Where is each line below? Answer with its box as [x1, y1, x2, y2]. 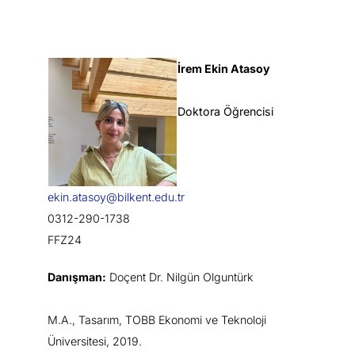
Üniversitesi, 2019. [48, 334, 142, 348]
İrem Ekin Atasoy [177, 61, 270, 75]
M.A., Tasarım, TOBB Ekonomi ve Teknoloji [48, 312, 266, 326]
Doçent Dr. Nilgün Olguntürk [106, 269, 254, 284]
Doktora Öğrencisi [177, 104, 273, 118]
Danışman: [48, 269, 106, 284]
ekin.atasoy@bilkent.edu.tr [48, 189, 185, 204]
